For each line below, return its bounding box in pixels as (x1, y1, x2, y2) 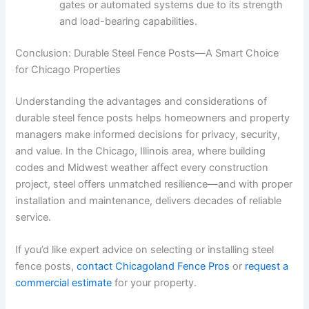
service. (15, 210, 52, 223)
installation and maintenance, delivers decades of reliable (15, 194, 282, 207)
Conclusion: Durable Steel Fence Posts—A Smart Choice (15, 46, 279, 59)
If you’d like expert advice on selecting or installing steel (15, 243, 275, 257)
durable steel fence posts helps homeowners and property (15, 111, 290, 124)
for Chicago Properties (15, 63, 121, 76)
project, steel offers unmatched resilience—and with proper (15, 177, 293, 190)
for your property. (112, 277, 197, 290)
